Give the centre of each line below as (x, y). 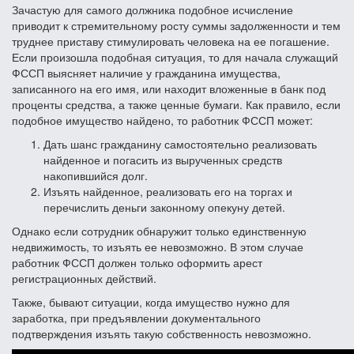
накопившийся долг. (96, 175)
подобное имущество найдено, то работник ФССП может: (162, 120)
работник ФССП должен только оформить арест (137, 262)
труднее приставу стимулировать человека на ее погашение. (171, 41)
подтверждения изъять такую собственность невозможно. (162, 333)
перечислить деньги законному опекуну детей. (164, 207)
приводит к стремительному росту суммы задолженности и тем (176, 25)
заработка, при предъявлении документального (136, 317)
